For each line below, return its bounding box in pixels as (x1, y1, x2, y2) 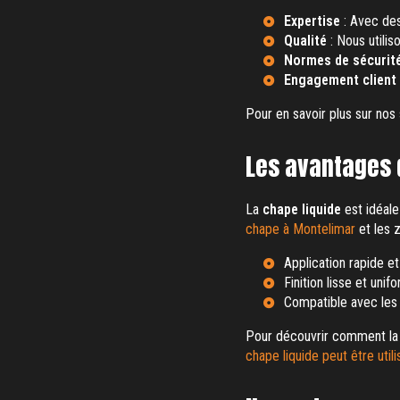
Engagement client (283, 71, 396, 88)
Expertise (283, 12, 340, 29)
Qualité (283, 32, 327, 49)
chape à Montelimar (245, 221, 355, 237)
